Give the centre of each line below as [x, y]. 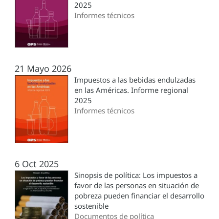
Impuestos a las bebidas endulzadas [135, 80]
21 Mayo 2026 [43, 69]
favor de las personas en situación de [137, 186]
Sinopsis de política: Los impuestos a [136, 175]
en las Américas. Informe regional [131, 90]
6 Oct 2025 [37, 164]
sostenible [91, 206]
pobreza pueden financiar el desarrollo [139, 196]
